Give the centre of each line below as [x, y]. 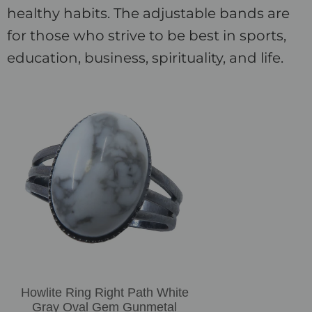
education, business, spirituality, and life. [145, 58]
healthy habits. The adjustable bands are [148, 14]
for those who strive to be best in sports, [147, 36]
